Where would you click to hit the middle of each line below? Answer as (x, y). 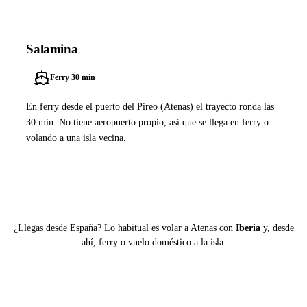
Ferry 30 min (72, 78)
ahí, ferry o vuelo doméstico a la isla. (153, 242)
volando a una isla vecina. (76, 137)
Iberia (248, 228)
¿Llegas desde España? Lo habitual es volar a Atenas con (124, 228)
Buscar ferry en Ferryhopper (113, 174)
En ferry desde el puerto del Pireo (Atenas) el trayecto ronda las (150, 106)
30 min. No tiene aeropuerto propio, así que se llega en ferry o (148, 122)
